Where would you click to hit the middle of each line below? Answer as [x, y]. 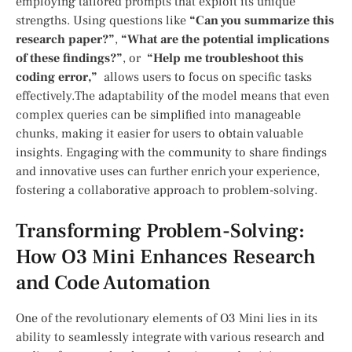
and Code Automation [113, 283]
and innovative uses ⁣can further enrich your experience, [168, 172]
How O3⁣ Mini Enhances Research [166, 257]
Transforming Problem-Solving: [160, 231]
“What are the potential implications [225, 40]
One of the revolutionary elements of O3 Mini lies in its [167, 319]
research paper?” [65, 40]
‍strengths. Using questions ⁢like [103, 21]
